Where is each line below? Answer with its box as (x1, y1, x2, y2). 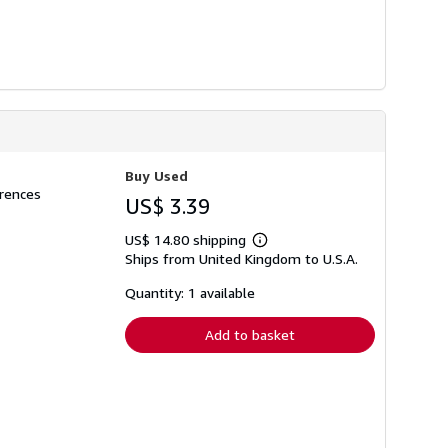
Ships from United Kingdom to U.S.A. (125, 250, 358, 268)
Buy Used (125, 167, 188, 185)
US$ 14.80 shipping (125, 231, 250, 249)
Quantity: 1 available (125, 284, 255, 302)
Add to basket (205, 326, 295, 344)
